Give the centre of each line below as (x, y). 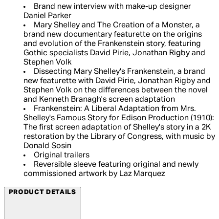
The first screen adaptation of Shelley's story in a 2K (117, 128)
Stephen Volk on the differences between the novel (116, 91)
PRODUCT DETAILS (42, 193)
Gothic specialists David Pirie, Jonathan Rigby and (114, 54)
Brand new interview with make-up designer (112, 7)
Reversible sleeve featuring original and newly (116, 165)
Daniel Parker (47, 16)
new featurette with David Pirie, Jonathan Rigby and (117, 81)
